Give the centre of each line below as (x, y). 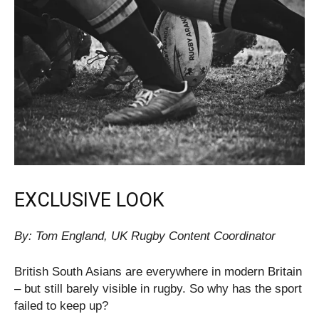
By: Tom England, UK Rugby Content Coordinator (145, 236)
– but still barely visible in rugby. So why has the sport (158, 288)
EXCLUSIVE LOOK (89, 200)
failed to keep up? (61, 305)
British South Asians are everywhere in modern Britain (158, 271)
